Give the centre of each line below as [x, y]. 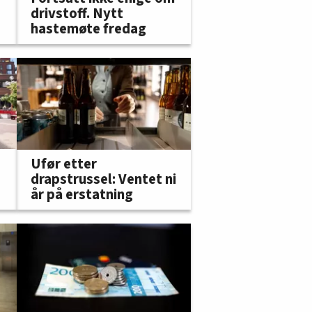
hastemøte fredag [88, 29]
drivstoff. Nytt [77, 14]
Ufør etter [64, 164]
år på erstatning [82, 194]
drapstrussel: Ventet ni [103, 179]
